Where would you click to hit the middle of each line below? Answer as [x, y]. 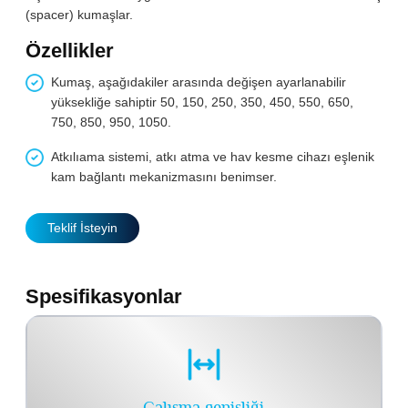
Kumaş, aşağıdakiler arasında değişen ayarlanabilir [198, 82]
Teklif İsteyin [83, 228]
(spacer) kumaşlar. [80, 14]
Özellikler [70, 50]
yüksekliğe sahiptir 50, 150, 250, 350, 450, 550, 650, [202, 102]
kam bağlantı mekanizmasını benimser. [163, 176]
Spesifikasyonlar [104, 296]
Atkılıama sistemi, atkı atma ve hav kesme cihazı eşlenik [212, 156]
